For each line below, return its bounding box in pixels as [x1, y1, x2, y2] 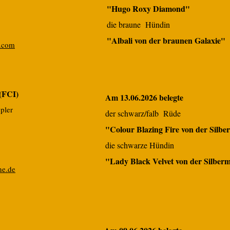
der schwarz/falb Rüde [105, 108, 181, 119]
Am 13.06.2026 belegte [105, 91, 183, 103]
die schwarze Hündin [105, 140, 174, 150]
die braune [107, 19, 141, 30]
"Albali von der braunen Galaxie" [107, 34, 225, 46]
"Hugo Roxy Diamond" [107, 3, 190, 14]
